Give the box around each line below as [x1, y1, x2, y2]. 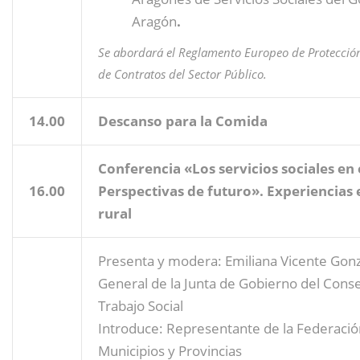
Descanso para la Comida [98, 111, 268, 130]
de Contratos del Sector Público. [98, 65, 267, 82]
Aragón [132, 11, 177, 31]
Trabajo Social [98, 296, 183, 315]
